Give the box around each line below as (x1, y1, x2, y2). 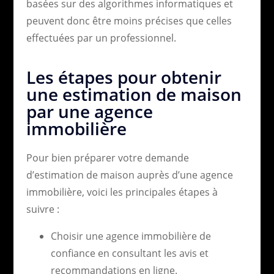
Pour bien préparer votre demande (26, 150, 189, 165)
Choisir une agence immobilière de (50, 229, 211, 243)
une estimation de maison (26, 82, 242, 106)
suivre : (26, 202, 59, 216)
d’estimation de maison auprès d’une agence (26, 168, 233, 182)
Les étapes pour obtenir (26, 65, 221, 89)
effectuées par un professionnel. (26, 31, 176, 45)
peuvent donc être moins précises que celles (26, 13, 232, 28)
